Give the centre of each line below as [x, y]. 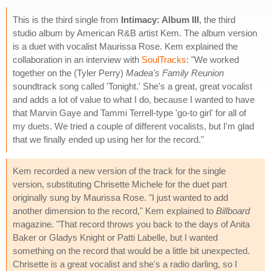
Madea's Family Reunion [175, 73]
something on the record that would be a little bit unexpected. [131, 250]
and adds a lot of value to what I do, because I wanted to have [134, 99]
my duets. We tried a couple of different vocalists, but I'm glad [133, 126]
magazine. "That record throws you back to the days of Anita [131, 224]
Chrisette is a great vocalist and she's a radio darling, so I [125, 264]
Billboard [233, 211]
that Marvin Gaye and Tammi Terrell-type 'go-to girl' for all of [129, 113]
